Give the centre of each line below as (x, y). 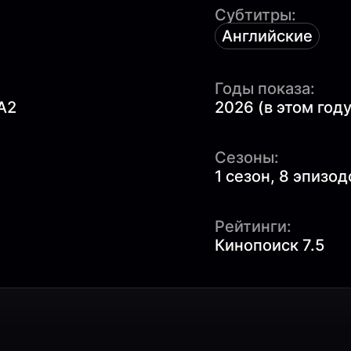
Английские (267, 36)
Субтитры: (255, 14)
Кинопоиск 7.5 (270, 245)
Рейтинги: (253, 226)
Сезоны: (247, 157)
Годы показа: (265, 88)
